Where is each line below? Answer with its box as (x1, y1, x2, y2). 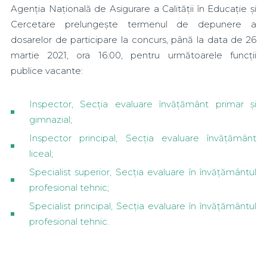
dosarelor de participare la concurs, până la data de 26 (11, 34, 256, 45)
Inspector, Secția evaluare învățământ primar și (29, 98, 256, 110)
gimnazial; (29, 114, 72, 125)
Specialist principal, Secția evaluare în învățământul (29, 200, 256, 212)
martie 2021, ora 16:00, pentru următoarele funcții (11, 49, 256, 61)
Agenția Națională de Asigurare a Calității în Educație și (11, 3, 256, 14)
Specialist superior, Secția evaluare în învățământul (29, 166, 256, 178)
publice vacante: (11, 65, 83, 76)
